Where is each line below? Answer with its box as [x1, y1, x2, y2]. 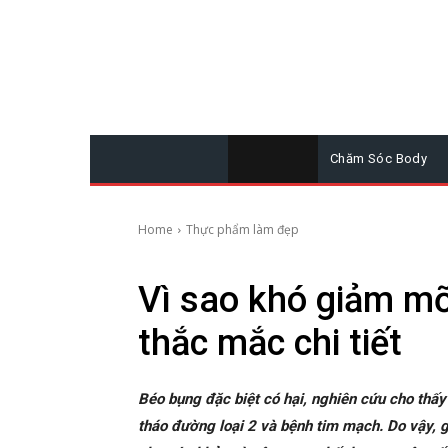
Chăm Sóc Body [330, 150, 428, 166]
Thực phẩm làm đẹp [186, 220, 299, 238]
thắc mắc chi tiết [138, 321, 402, 364]
